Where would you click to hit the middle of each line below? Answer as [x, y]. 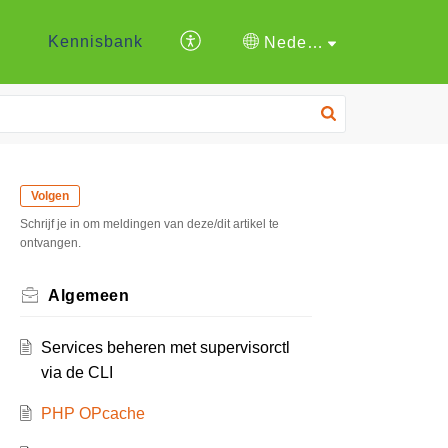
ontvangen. [50, 243]
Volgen [50, 196]
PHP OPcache [92, 414]
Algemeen [88, 296]
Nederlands [315, 42]
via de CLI [76, 373]
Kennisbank [95, 42]
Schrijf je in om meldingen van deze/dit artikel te [149, 224]
